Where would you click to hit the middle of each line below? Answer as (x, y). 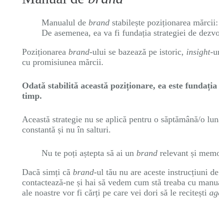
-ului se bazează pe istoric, (138, 52)
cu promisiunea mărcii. (63, 62)
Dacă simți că (47, 172)
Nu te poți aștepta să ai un (89, 153)
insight (198, 52)
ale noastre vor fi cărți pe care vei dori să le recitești (116, 193)
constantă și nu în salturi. (66, 130)
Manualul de (65, 22)
